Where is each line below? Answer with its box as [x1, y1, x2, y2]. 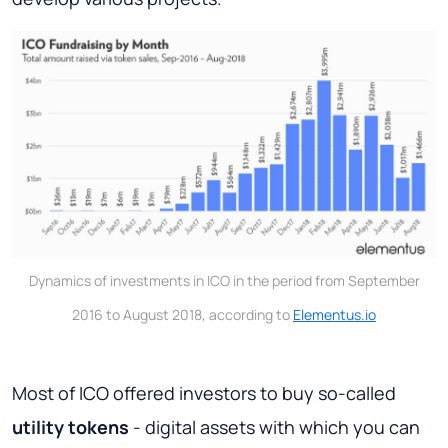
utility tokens [12, 415, 129, 440]
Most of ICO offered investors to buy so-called [12, 381, 396, 406]
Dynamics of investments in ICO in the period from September [28, 271, 420, 291]
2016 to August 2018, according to [72, 305, 293, 325]
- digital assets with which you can [129, 415, 420, 440]
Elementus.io [293, 305, 376, 325]
